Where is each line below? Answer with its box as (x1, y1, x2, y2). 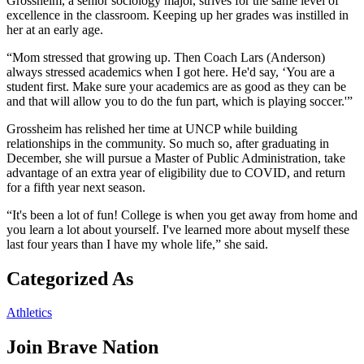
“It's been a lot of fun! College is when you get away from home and (6, 207, 357, 222)
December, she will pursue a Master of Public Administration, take (6, 150, 345, 165)
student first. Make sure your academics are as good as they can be (6, 79, 346, 93)
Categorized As (6, 267, 133, 289)
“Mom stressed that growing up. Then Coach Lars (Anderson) (6, 50, 325, 64)
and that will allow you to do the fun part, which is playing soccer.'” (6, 93, 353, 108)
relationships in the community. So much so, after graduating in (6, 136, 329, 150)
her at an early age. (6, 22, 103, 37)
